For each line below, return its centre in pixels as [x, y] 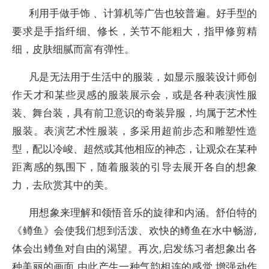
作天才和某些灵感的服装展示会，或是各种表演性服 [134, 95]
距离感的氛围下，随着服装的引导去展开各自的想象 [134, 167]
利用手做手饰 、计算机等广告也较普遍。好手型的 [143, 13]
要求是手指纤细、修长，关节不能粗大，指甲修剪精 [134, 31]
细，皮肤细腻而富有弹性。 [73, 49]
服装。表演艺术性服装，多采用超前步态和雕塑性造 [134, 131]
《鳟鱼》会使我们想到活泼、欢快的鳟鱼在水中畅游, [134, 230]
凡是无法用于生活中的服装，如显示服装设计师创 [143, 77]
